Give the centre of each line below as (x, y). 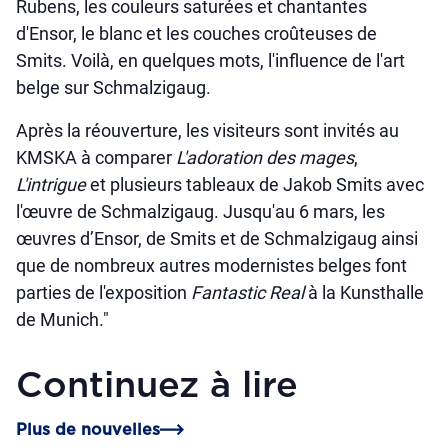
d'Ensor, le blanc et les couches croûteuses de (196, 33)
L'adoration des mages (265, 157)
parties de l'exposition (103, 292)
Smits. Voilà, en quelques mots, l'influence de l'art (210, 60)
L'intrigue (51, 184)
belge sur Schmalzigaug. (113, 87)
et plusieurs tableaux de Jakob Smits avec (255, 184)
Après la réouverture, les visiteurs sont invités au (207, 130)
